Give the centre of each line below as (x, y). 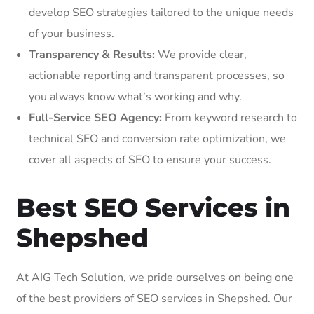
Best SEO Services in (153, 207)
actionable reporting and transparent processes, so (157, 75)
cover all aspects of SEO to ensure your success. (150, 159)
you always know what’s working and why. (135, 96)
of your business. (71, 33)
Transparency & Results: (92, 54)
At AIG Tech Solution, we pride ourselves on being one (155, 277)
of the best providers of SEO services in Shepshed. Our (154, 298)
